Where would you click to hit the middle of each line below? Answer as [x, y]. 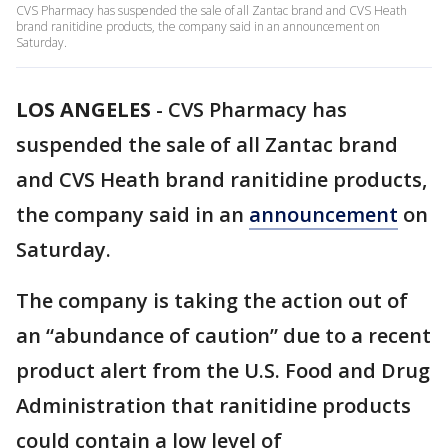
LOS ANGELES [83, 109]
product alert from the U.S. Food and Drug [223, 370]
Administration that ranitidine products [213, 405]
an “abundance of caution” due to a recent [223, 335]
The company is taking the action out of [212, 300]
